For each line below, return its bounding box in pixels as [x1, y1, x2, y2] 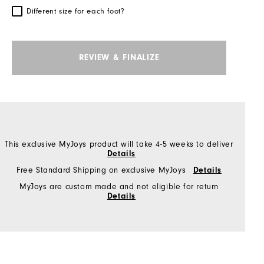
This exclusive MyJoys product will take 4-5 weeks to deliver [5, 140, 233, 149]
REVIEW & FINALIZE [78, 52, 160, 63]
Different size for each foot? [27, 7, 125, 16]
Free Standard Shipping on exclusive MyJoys [16, 166, 189, 175]
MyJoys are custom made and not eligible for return [19, 182, 219, 192]
